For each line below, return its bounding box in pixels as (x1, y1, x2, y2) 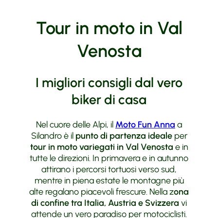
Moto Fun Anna (115, 119, 175, 130)
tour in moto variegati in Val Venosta (30, 141, 173, 152)
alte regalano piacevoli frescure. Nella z (29, 186, 174, 197)
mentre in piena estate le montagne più (34, 175, 184, 186)
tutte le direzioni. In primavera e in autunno (30, 152, 188, 163)
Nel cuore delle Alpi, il (36, 119, 115, 130)
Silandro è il (31, 130, 75, 141)
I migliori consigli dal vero (36, 74, 182, 91)
